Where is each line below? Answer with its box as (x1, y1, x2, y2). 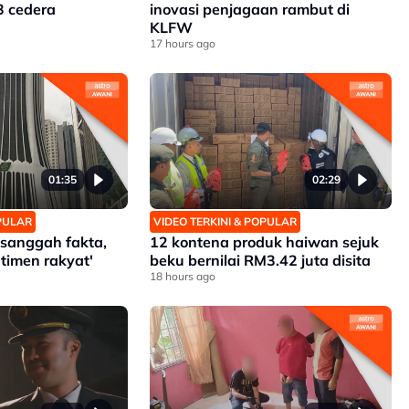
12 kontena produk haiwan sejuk (149, 233, 379, 252)
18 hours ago (149, 269, 215, 284)
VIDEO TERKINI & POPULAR (152, 215, 297, 229)
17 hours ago (149, 36, 215, 50)
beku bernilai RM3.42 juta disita (149, 251, 371, 270)
